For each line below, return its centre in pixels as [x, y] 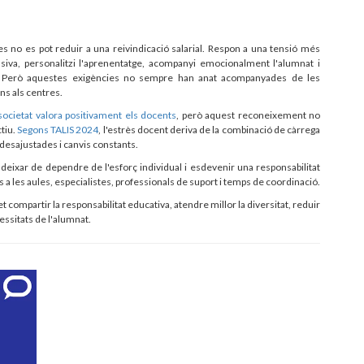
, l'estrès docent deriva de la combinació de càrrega [210, 129]
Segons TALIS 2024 [58, 129]
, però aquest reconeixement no [249, 115]
